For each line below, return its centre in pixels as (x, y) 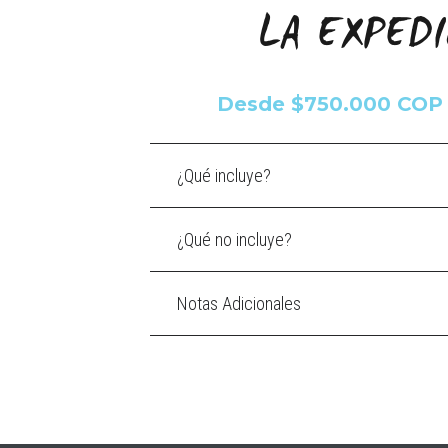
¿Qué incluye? (224, 176)
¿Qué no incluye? (234, 240)
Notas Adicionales (239, 304)
